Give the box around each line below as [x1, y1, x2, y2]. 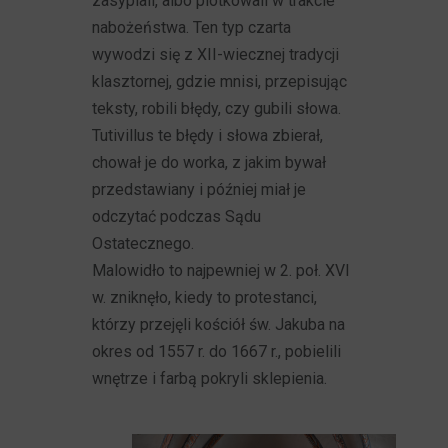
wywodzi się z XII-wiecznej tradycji [92, 45, 340, 64]
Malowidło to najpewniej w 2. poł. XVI [92, 261, 351, 280]
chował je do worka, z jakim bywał [92, 153, 327, 172]
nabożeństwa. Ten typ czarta [92, 18, 292, 37]
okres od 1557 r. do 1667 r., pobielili [92, 342, 342, 361]
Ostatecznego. [92, 234, 199, 253]
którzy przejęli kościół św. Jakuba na [92, 315, 346, 334]
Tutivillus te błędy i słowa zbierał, [92, 126, 324, 145]
